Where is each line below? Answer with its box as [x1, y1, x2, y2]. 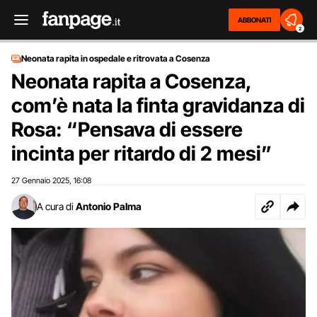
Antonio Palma [76, 200, 142, 212]
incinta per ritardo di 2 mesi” [11, 142, 272, 166]
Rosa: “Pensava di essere [11, 117, 243, 142]
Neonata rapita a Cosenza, [11, 69, 251, 93]
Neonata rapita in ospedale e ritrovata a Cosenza [21, 53, 210, 64]
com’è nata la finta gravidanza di [11, 93, 305, 117]
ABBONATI [238, 16, 271, 24]
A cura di [37, 200, 74, 212]
